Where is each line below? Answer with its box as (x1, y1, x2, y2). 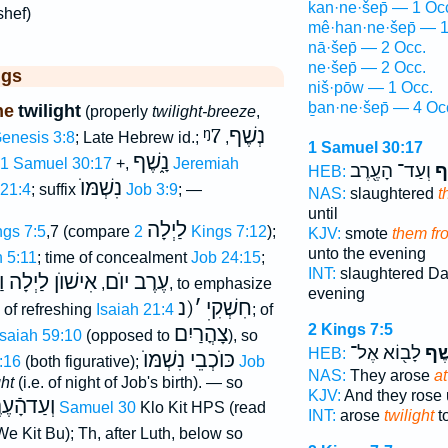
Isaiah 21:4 (95, 301, 174, 318)
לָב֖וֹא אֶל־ (349, 342, 421, 364)
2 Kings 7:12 (186, 223, 267, 240)
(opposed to (81, 327, 174, 344)
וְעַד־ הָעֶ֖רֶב (349, 160, 431, 182)
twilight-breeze (151, 103, 256, 120)
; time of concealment (36, 249, 191, 266)
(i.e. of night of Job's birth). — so (13, 374, 243, 391)
